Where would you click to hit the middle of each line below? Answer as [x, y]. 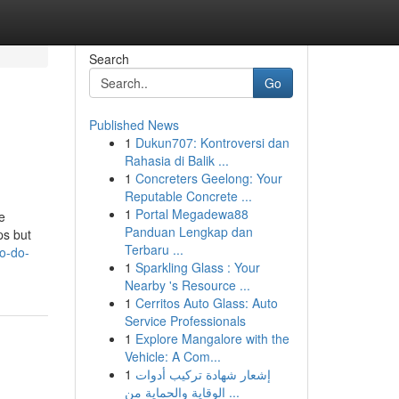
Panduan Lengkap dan [188, 232]
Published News [134, 125]
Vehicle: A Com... [172, 356]
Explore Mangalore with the [212, 338]
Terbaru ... [154, 249]
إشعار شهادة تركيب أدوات [203, 374]
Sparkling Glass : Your [197, 267]
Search [109, 59]
